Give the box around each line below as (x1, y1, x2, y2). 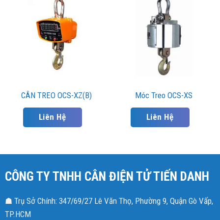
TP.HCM (4, 209, 31, 219)
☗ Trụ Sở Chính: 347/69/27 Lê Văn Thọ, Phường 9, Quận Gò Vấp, (4, 195, 213, 206)
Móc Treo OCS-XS (135, 90, 192, 100)
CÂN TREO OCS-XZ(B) (21, 90, 92, 100)
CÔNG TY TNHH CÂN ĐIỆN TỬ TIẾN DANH (4, 168, 209, 184)
